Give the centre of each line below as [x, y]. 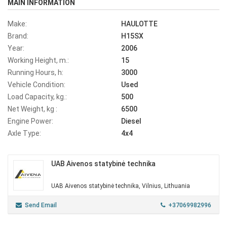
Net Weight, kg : [32, 109]
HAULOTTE [139, 24]
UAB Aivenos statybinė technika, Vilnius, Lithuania [121, 186]
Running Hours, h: [35, 73]
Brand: [18, 36]
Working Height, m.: [38, 61]
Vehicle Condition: [36, 85]
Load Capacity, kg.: [37, 97]
